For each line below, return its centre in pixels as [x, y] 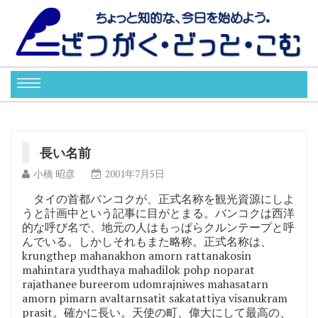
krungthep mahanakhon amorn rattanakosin [137, 255]
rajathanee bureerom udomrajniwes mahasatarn [145, 284]
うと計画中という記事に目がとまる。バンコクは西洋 [158, 213]
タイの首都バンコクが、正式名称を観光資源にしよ [158, 198]
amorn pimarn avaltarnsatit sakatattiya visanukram [155, 298]
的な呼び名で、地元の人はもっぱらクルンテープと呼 [158, 227]
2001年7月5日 [135, 173]
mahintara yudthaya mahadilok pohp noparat [138, 269]
